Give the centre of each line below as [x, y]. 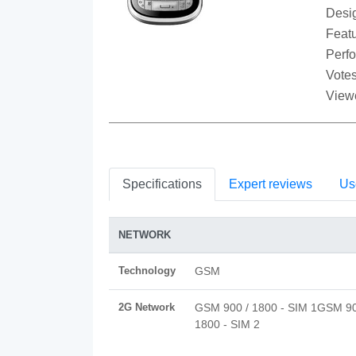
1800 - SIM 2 [227, 324]
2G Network [147, 307]
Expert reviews [271, 184]
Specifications [162, 184]
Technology [147, 271]
